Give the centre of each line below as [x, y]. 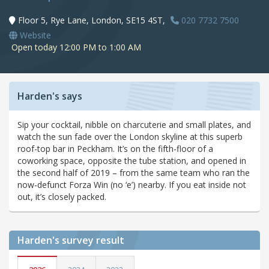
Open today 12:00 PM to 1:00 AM [75, 47]
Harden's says [50, 96]
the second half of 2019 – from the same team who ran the [134, 173]
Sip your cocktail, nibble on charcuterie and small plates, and [134, 125]
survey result [93, 240]
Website [34, 35]
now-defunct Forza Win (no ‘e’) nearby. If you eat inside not [132, 185]
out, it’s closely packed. [62, 197]
